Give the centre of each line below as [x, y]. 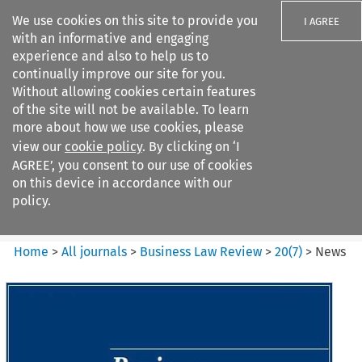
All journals [96, 251]
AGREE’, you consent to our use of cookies [132, 165]
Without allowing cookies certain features [134, 92]
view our [38, 147]
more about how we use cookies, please [128, 127]
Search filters [148, 112]
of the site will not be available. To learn [130, 109]
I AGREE [322, 21]
